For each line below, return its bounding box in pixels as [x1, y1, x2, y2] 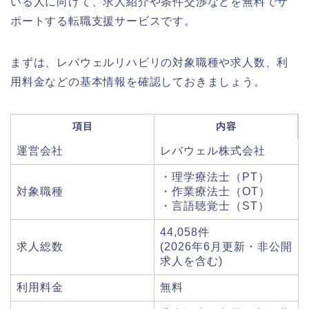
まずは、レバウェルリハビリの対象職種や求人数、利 [10, 56, 289, 68]
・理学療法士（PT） [160, 170, 270, 183]
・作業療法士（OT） [160, 185, 270, 197]
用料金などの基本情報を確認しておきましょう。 [10, 75, 266, 88]
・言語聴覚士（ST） [160, 199, 270, 212]
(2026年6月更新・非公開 [160, 240, 292, 252]
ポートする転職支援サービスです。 [10, 14, 196, 27]
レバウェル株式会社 [160, 144, 266, 157]
